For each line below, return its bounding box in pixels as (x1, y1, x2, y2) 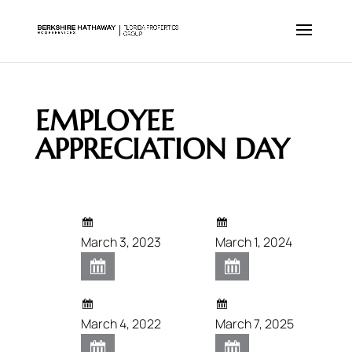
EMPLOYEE (35, 103, 174, 138)
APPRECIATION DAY (35, 131, 289, 167)
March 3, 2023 (81, 233, 162, 251)
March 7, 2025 (215, 315, 295, 332)
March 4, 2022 (81, 315, 162, 332)
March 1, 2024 (215, 233, 293, 251)
